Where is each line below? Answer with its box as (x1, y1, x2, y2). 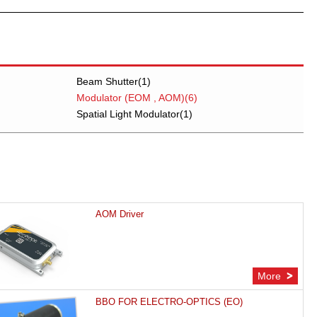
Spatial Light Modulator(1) (76, 108, 193, 120)
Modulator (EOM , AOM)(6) (76, 92, 198, 103)
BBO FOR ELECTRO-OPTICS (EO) (95, 296, 243, 307)
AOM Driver (95, 209, 144, 219)
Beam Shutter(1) (76, 76, 151, 87)
